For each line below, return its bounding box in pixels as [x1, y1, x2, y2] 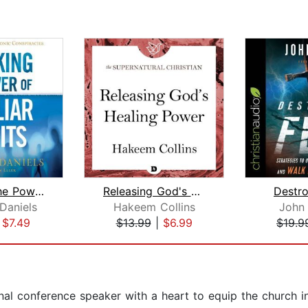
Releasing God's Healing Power [190, 184, 200, 199]
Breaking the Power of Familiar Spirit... [34, 184, 44, 199]
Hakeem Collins [113, 200, 195, 214]
